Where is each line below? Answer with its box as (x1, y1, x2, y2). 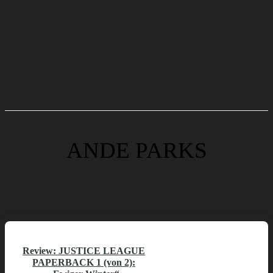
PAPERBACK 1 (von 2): (32, 257, 136, 268)
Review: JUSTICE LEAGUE (23, 246, 146, 257)
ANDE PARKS (66, 138, 207, 163)
